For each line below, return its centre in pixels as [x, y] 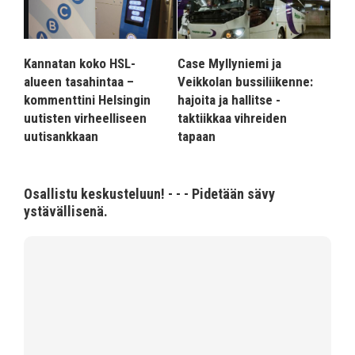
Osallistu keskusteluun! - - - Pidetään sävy [149, 194]
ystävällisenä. [66, 212]
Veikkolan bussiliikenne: [245, 82]
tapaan [197, 137]
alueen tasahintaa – [79, 82]
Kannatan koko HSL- [80, 64]
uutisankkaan [61, 137]
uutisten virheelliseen [85, 118]
